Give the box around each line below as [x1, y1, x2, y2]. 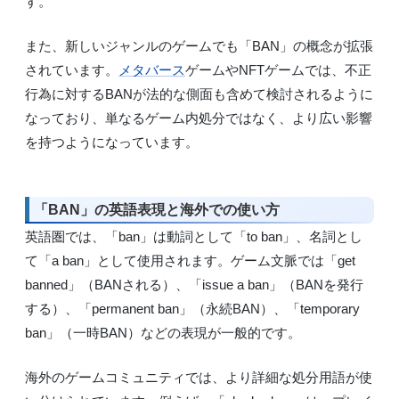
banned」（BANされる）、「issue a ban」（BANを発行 [25, 277, 363, 293]
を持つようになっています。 [25, 134, 199, 150]
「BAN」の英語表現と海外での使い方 [34, 201, 280, 217]
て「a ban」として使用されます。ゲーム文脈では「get [25, 253, 355, 269]
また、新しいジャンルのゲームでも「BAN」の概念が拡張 [25, 37, 373, 53]
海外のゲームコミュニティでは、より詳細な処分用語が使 [25, 369, 372, 385]
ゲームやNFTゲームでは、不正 [185, 61, 371, 77]
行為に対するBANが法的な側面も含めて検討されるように [25, 85, 373, 102]
